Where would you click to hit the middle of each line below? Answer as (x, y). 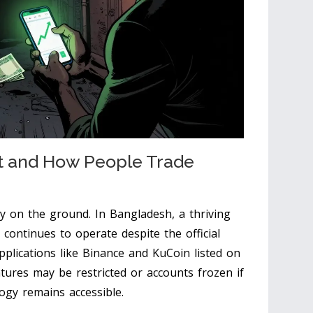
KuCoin (171, 253)
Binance (103, 253)
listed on (215, 253)
